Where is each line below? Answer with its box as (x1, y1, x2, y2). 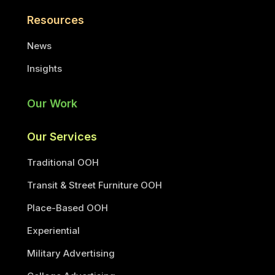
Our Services (27, 130, 97, 143)
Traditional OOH (27, 157, 99, 168)
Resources (27, 14, 84, 26)
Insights (27, 63, 62, 74)
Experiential (27, 225, 80, 236)
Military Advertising (27, 247, 115, 259)
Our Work (27, 97, 77, 110)
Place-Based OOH (27, 202, 108, 214)
